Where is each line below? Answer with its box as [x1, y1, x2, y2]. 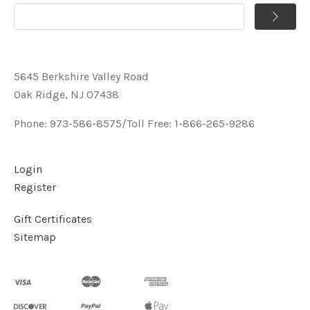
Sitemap [14, 230, 56, 244]
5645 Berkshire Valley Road [14, 69, 149, 83]
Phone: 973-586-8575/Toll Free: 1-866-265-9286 [14, 116, 255, 130]
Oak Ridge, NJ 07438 [14, 87, 119, 101]
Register [14, 180, 56, 194]
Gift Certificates [14, 212, 92, 226]
